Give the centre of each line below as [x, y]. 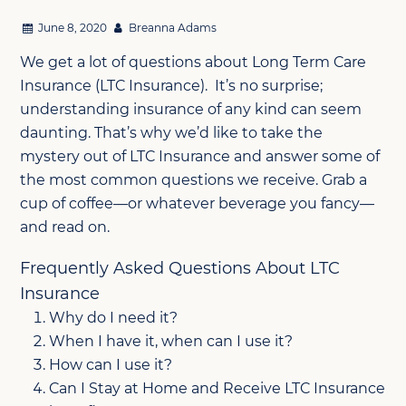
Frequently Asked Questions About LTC [180, 269]
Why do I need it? [114, 318]
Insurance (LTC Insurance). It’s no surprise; [172, 86]
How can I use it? [111, 365]
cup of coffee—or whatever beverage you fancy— [198, 204]
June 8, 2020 [72, 28]
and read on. [65, 227]
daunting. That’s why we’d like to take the [172, 133]
